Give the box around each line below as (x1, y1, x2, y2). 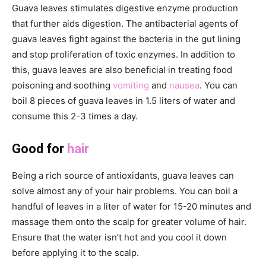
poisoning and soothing (12, 79, 113, 91)
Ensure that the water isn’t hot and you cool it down (12, 231, 227, 243)
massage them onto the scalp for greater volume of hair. (12, 216, 246, 227)
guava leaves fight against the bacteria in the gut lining (12, 33, 240, 45)
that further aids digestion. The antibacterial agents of (12, 17, 238, 29)
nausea (169, 79, 199, 91)
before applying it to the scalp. (12, 246, 139, 258)
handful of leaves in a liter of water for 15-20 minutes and (12, 200, 251, 212)
